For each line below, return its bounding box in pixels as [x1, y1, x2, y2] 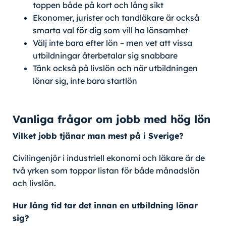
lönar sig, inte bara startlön [33, 76, 137, 86]
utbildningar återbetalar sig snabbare [33, 50, 178, 61]
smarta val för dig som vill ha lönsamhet [33, 25, 188, 36]
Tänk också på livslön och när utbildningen [33, 63, 198, 74]
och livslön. [13, 178, 56, 189]
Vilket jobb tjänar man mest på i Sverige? [13, 131, 184, 141]
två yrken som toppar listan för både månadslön [13, 165, 200, 176]
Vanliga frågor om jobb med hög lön [13, 112, 210, 126]
